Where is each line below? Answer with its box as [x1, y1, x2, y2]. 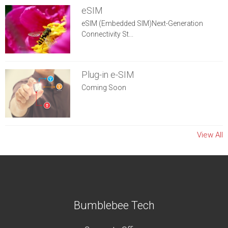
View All [197, 130, 223, 139]
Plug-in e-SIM [81, 69, 134, 80]
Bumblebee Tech [73, 198, 155, 212]
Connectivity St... [81, 30, 133, 38]
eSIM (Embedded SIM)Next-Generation [81, 19, 203, 27]
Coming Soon [81, 83, 126, 92]
